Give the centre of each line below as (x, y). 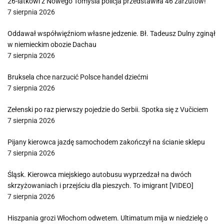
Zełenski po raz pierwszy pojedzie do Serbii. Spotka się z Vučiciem (108, 109)
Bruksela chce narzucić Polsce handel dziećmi (78, 77)
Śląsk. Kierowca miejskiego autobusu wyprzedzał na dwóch (99, 174)
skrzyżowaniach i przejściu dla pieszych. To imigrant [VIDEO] (100, 185)
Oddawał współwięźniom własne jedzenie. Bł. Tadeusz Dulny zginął (111, 33)
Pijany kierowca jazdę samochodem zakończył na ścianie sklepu (106, 142)
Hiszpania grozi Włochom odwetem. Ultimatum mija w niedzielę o (108, 218)
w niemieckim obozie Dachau (52, 44)
